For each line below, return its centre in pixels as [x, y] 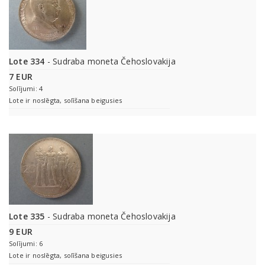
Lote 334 [27, 62]
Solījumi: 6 [26, 244]
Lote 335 [27, 216]
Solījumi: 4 [26, 89]
